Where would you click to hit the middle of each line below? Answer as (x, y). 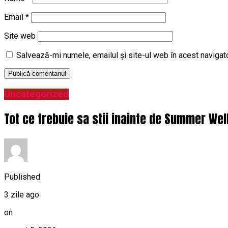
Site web (20, 36)
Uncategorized (36, 94)
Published (22, 177)
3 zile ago (22, 194)
